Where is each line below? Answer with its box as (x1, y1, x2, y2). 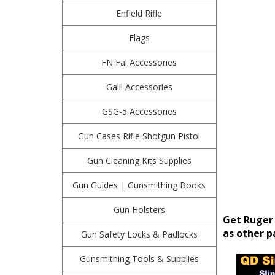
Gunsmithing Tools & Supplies (79, 253, 199, 265)
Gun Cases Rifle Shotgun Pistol (78, 130, 201, 142)
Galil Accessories (106, 81, 172, 93)
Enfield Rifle (116, 7, 163, 19)
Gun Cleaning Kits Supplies (87, 155, 192, 166)
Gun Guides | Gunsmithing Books (72, 179, 206, 191)
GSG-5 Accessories (101, 106, 177, 117)
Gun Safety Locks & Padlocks (80, 228, 198, 240)
